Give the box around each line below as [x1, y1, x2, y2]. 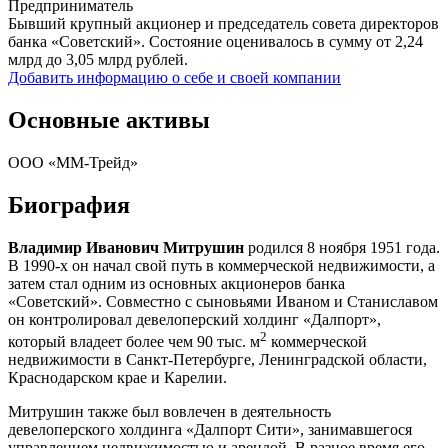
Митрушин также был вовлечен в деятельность [8, 402, 331, 420]
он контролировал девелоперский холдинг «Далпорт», [8, 310, 381, 328]
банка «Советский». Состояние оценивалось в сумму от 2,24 [8, 32, 423, 50]
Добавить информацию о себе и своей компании [8, 68, 341, 86]
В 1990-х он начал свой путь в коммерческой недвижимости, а [8, 256, 435, 274]
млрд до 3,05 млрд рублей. [8, 50, 188, 68]
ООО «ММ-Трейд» [8, 153, 138, 171]
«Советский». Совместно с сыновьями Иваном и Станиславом [8, 292, 438, 310]
